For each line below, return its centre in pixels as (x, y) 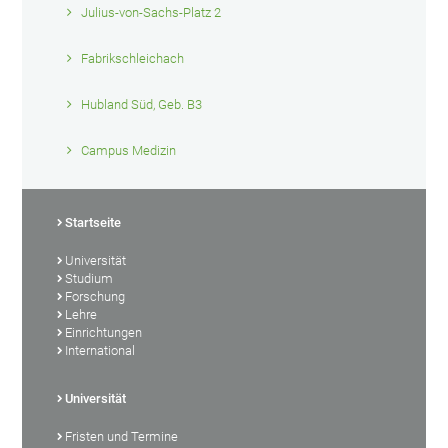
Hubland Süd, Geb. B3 (142, 104)
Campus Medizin (129, 150)
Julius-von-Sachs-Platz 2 (151, 12)
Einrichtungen (104, 332)
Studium (89, 278)
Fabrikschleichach (133, 58)
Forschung (95, 296)
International (100, 350)
